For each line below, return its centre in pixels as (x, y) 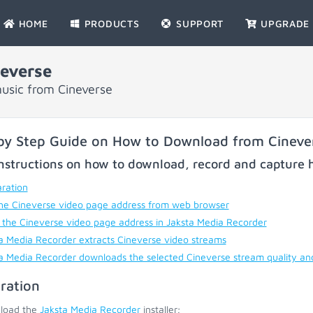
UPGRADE (284, 23)
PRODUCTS (110, 23)
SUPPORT (198, 23)
